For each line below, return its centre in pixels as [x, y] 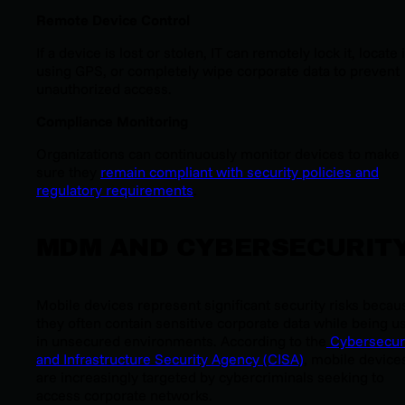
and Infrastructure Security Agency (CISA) [170, 358]
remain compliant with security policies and [240, 172]
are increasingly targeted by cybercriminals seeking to [210, 377]
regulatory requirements [115, 190]
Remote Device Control [113, 20]
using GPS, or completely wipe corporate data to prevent [218, 71]
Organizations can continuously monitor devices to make [218, 154]
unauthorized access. [104, 89]
